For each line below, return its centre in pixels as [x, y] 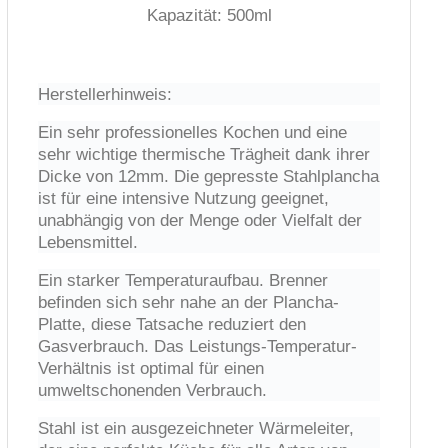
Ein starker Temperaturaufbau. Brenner [183, 280]
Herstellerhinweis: [105, 94]
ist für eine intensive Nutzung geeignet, [184, 198]
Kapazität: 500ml [209, 15]
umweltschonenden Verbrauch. [153, 390]
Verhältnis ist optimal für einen [151, 368]
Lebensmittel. [88, 242]
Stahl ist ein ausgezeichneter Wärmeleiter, [196, 428]
